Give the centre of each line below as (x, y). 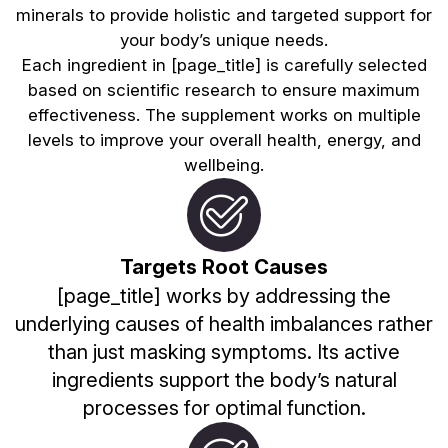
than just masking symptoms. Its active (224, 351)
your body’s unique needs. (224, 39)
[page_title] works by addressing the (224, 295)
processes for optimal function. (224, 407)
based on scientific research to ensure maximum (224, 89)
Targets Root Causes (224, 266)
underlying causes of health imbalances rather (224, 323)
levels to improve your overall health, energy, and (224, 139)
